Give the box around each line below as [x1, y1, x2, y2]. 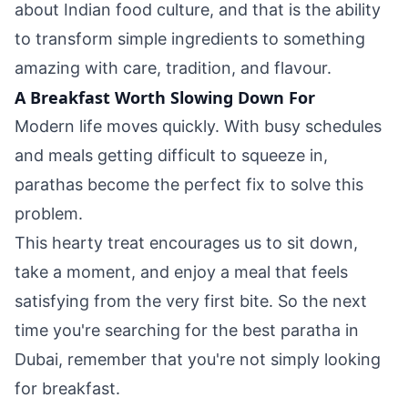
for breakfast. [15, 379, 120, 398]
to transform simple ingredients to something [15, 29, 365, 48]
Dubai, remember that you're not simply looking [15, 350, 381, 369]
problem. [15, 204, 87, 223]
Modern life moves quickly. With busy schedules [15, 117, 382, 136]
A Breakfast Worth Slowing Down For [15, 87, 315, 108]
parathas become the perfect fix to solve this [15, 175, 363, 194]
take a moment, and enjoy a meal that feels [15, 262, 348, 281]
